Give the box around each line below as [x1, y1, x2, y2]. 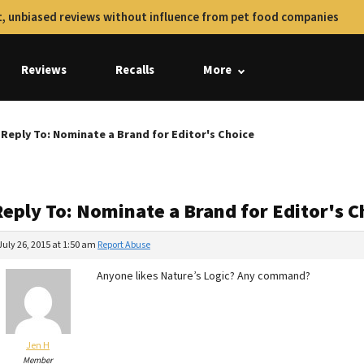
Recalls [115, 62, 154, 79]
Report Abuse [97, 238, 150, 252]
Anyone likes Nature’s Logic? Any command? [97, 268, 310, 284]
